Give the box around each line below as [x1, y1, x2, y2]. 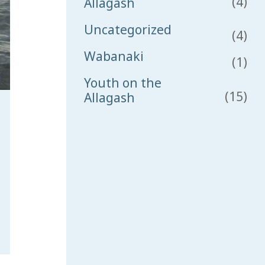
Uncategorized [84, 21, 172, 38]
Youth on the [84, 75, 161, 91]
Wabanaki [84, 48, 144, 64]
